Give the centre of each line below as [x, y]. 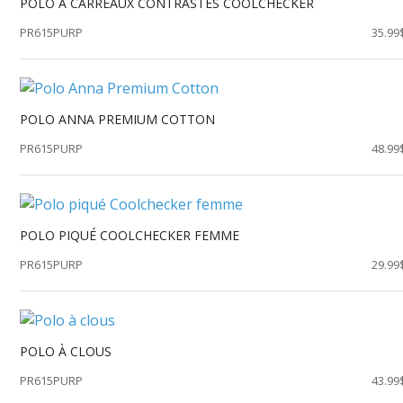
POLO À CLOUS [65, 352]
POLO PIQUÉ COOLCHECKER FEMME [129, 236]
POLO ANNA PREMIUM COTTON [117, 120]
